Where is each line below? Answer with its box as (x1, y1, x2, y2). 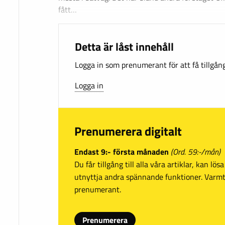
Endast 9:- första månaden (74, 145, 169, 158)
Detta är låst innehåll (75, 38, 174, 55)
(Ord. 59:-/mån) (171, 145, 220, 158)
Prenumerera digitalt (74, 122, 182, 141)
